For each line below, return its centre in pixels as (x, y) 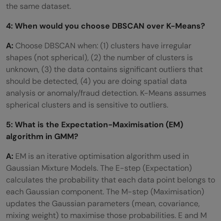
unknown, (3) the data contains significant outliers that (104, 69)
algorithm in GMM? (42, 136)
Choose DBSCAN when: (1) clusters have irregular (103, 45)
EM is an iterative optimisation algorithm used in (102, 156)
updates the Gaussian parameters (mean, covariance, (103, 203)
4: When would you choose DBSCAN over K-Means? (106, 26)
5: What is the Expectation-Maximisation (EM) (94, 124)
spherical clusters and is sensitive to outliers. (87, 105)
